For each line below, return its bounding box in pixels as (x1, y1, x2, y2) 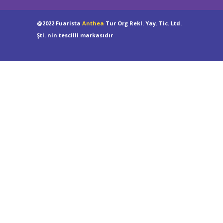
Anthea (82, 19, 104, 27)
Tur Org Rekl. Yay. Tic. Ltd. (104, 19, 182, 27)
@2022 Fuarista (37, 19, 82, 27)
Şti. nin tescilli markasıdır (37, 31, 113, 39)
